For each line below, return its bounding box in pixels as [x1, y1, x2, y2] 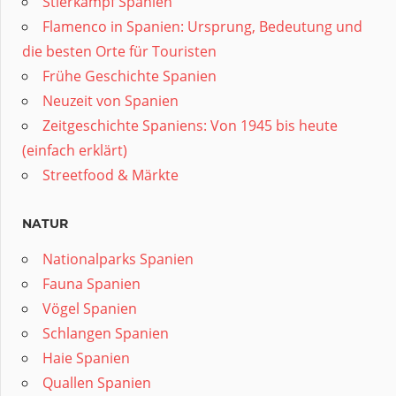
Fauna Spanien [42, 274, 141, 294]
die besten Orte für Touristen [22, 42, 217, 62]
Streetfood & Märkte [42, 165, 179, 186]
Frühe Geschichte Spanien [42, 66, 217, 87]
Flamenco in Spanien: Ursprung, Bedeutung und [42, 17, 362, 37]
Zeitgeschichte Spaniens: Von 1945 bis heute [42, 116, 338, 136]
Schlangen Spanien [42, 324, 169, 344]
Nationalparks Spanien [42, 249, 194, 270]
